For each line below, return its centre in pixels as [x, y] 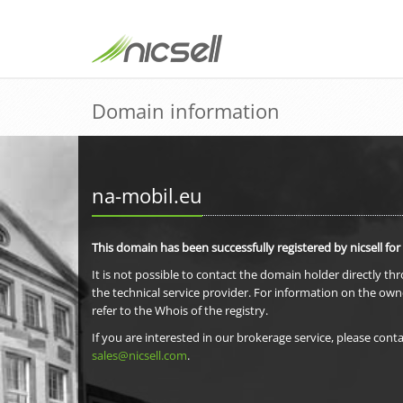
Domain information [186, 111]
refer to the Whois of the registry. [180, 310]
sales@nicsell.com [139, 355]
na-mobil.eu [147, 195]
